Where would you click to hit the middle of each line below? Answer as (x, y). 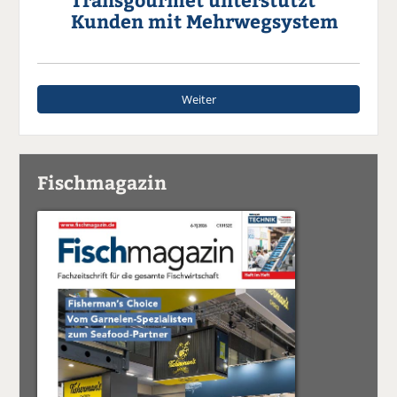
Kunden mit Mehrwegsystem (205, 20)
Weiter (198, 99)
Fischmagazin (102, 182)
